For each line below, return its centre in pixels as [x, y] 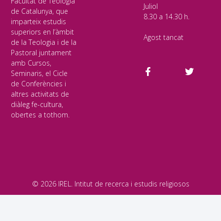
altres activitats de [40, 94]
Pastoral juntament [41, 52]
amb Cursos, [31, 63]
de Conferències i [39, 83]
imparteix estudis [39, 21]
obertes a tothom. [40, 114]
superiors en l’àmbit [43, 32]
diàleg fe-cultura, [37, 104]
